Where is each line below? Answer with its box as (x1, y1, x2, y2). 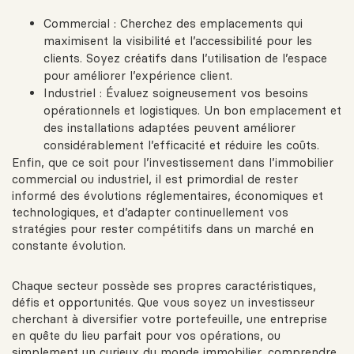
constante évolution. (12, 238, 126, 254)
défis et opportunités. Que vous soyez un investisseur (12, 295, 314, 311)
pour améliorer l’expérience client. (43, 68, 232, 84)
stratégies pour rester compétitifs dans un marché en (12, 221, 314, 237)
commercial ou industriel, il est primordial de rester (12, 171, 298, 187)
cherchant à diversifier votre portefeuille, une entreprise (12, 311, 327, 327)
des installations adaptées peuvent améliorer (43, 120, 296, 136)
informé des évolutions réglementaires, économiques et (12, 188, 323, 204)
